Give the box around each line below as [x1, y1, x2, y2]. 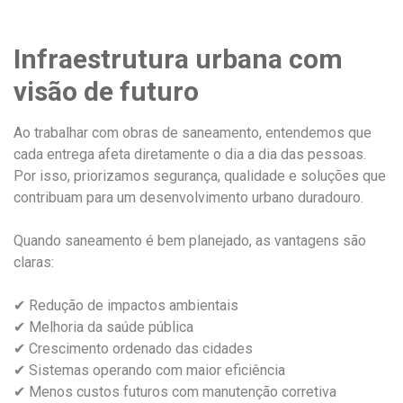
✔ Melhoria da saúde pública [13, 318, 193, 336]
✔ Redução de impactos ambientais [13, 296, 238, 314]
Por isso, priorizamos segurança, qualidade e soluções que [13, 166, 386, 184]
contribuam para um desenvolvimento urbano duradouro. [13, 188, 363, 206]
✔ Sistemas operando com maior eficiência [13, 361, 285, 379]
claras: [13, 253, 54, 271]
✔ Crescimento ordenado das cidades [13, 339, 253, 357]
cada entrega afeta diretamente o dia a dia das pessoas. [13, 145, 366, 163]
